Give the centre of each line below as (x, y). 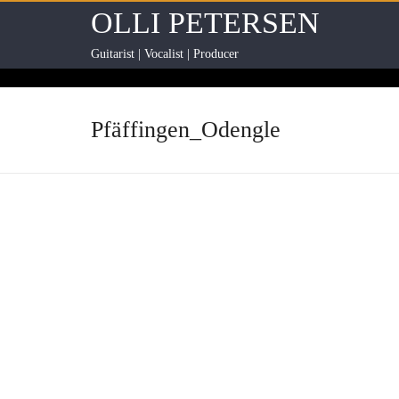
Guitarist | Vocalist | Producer (165, 54)
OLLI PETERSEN (205, 23)
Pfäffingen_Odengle (186, 130)
